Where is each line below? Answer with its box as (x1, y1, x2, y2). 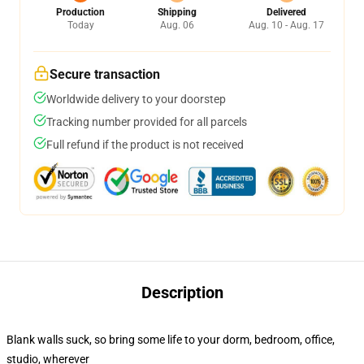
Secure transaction (50, 67, 160, 82)
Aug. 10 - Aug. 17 (249, 19, 324, 31)
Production (56, 6, 105, 18)
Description (141, 283, 223, 302)
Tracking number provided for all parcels (46, 115, 247, 128)
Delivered (266, 6, 306, 18)
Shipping (157, 6, 197, 18)
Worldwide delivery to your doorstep (46, 93, 226, 106)
